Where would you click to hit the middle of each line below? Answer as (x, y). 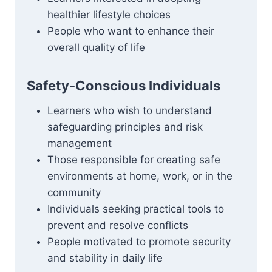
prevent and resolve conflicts (118, 225)
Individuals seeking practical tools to (136, 209)
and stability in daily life (105, 258)
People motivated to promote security (139, 242)
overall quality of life (96, 47)
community (74, 192)
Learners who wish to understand (130, 110)
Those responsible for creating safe (134, 160)
